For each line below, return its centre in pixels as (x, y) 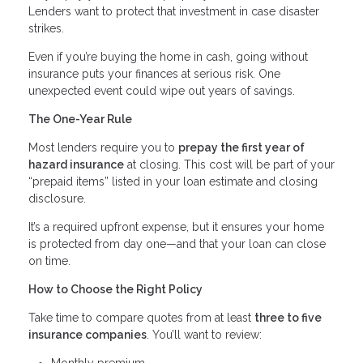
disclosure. (57, 198)
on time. (49, 261)
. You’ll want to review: (204, 334)
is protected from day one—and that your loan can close (177, 243)
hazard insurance (76, 164)
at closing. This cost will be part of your (229, 164)
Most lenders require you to (103, 147)
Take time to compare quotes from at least (141, 317)
